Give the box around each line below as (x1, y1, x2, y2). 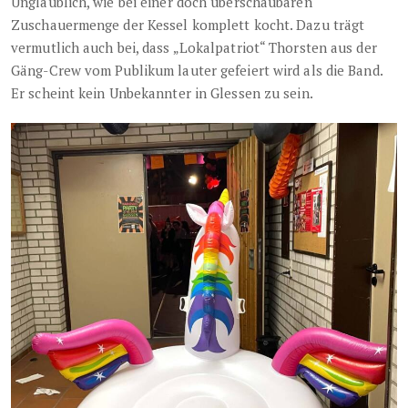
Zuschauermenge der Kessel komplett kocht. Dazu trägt (11, 15, 365, 35)
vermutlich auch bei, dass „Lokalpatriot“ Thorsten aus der (11, 38, 377, 57)
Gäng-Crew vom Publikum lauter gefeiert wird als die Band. (11, 61, 382, 80)
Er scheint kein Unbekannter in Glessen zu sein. (11, 84, 313, 103)
